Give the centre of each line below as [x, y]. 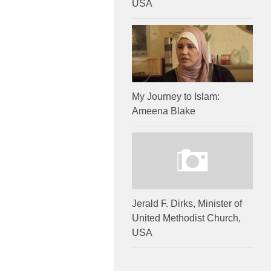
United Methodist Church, [186, 218]
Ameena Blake [164, 111]
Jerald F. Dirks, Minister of [187, 203]
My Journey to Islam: [176, 96]
